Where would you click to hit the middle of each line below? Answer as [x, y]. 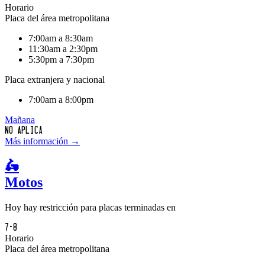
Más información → [42, 141]
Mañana [20, 119]
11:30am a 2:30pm [63, 49]
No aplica [24, 130]
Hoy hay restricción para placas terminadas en [90, 207]
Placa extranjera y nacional [55, 79]
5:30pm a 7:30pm [61, 59]
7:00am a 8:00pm [61, 99]
